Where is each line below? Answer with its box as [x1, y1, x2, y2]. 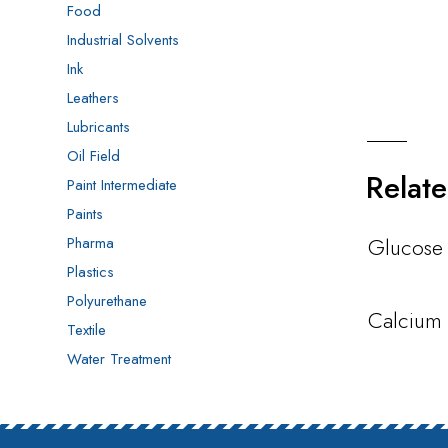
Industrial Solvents [67, 29, 180, 52]
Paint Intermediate [67, 174, 178, 197]
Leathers [67, 87, 120, 110]
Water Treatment [67, 348, 172, 371]
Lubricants [67, 116, 131, 139]
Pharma [67, 232, 115, 255]
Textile [67, 319, 107, 342]
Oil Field [67, 145, 121, 168]
